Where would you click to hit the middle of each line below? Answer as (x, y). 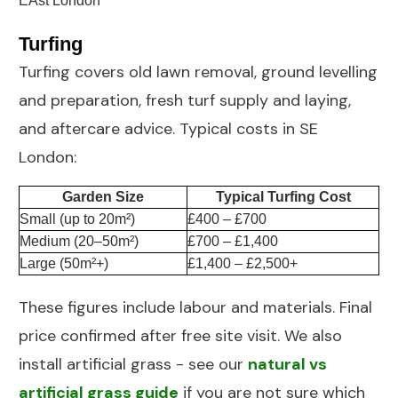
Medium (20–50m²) (79, 242)
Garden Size (103, 197)
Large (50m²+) (64, 264)
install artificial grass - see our (133, 365)
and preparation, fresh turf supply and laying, (185, 101)
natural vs (287, 365)
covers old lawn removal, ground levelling (224, 72)
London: (48, 158)
